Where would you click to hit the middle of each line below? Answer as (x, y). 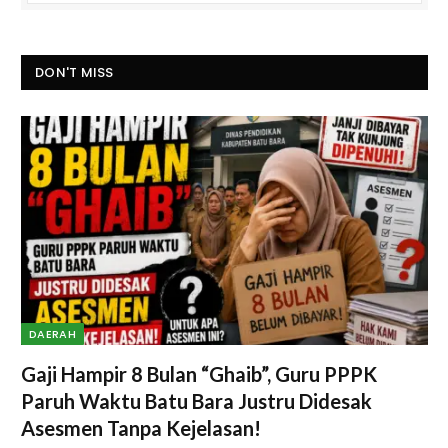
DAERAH (52, 333)
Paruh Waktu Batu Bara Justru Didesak (196, 400)
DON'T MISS (74, 72)
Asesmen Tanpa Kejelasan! (141, 427)
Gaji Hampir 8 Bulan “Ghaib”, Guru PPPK (199, 373)
